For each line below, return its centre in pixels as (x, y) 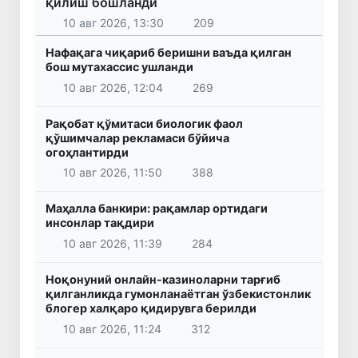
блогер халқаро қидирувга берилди (151, 308)
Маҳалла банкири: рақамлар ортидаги (157, 209)
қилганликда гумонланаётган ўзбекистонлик (178, 293)
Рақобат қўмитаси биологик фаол (144, 123)
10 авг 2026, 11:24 (112, 328)
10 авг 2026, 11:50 (112, 173)
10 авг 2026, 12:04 (113, 87)
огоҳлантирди (87, 152)
